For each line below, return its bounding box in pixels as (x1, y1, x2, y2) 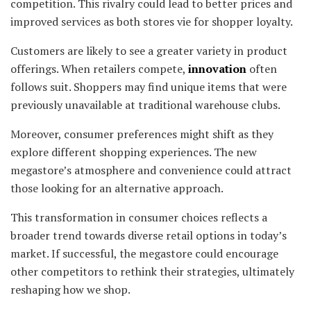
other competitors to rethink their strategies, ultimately (10, 264, 294, 280)
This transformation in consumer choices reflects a (10, 210, 267, 226)
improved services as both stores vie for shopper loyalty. (10, 14, 293, 30)
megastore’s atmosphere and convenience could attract (10, 162, 292, 178)
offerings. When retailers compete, (10, 61, 188, 77)
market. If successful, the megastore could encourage (10, 246, 278, 262)
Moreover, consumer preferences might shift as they (10, 126, 274, 142)
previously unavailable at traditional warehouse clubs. (10, 97, 280, 113)
